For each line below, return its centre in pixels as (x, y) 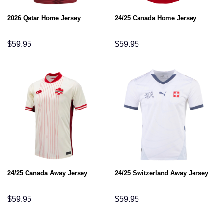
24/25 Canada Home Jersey (155, 18)
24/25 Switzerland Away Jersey (161, 173)
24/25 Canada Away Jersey (47, 173)
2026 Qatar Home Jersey (44, 18)
